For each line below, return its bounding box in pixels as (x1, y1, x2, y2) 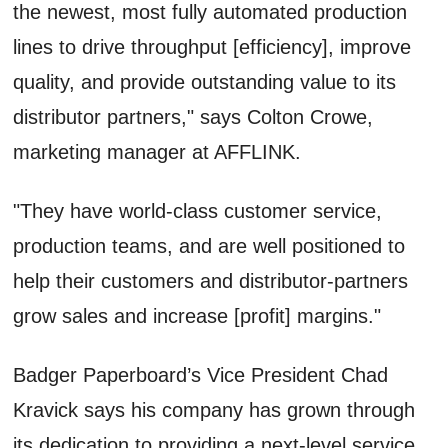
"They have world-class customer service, (13, 199, 383, 222)
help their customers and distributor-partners (13, 269, 409, 292)
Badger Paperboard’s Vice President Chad (13, 363, 389, 386)
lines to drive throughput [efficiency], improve (13, 35, 412, 58)
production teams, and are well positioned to (13, 234, 406, 257)
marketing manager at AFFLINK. (13, 140, 302, 163)
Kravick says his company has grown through (13, 398, 416, 421)
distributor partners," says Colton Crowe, (13, 105, 374, 128)
